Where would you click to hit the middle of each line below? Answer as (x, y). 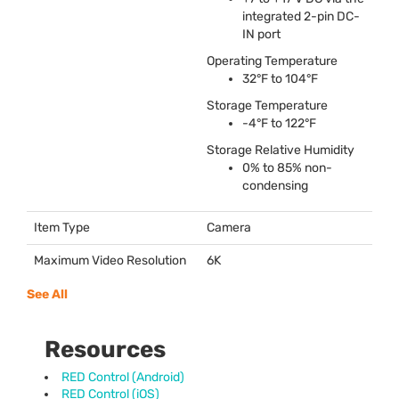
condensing (275, 185)
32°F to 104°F (280, 78)
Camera (229, 227)
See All (47, 294)
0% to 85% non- (287, 167)
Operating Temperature (272, 61)
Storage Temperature (267, 105)
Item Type (62, 227)
